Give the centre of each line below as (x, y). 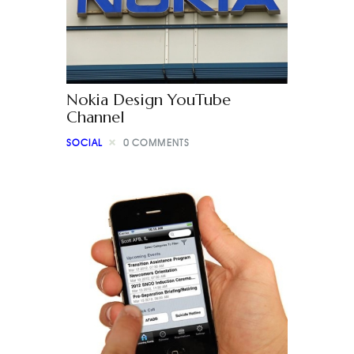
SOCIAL (85, 142)
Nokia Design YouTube (149, 100)
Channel (96, 118)
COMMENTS (161, 142)
